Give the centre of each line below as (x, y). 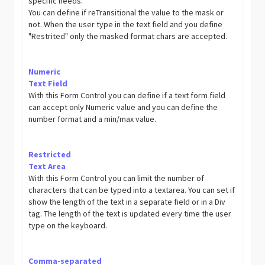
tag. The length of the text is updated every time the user (130, 214)
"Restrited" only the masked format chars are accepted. (128, 36)
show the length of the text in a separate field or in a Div (127, 202)
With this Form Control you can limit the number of (117, 178)
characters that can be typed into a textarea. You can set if (132, 190)
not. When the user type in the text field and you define (126, 24)
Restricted (50, 154)
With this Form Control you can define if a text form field (127, 95)
